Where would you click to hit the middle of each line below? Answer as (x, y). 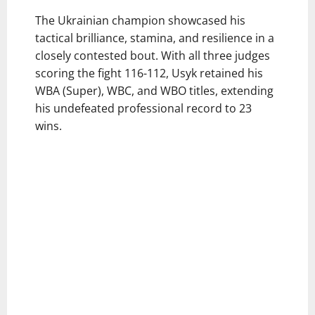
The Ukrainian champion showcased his (140, 20)
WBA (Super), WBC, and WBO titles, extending (154, 90)
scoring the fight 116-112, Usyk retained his (149, 73)
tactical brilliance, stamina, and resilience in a (155, 38)
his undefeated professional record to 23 (143, 108)
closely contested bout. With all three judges (153, 55)
